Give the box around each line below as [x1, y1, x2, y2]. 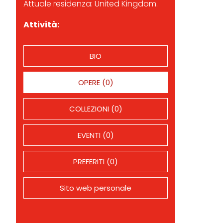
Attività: [23, 19, 59, 30]
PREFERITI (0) [73, 156, 118, 167]
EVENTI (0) [77, 130, 114, 140]
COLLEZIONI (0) [69, 104, 122, 114]
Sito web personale [60, 183, 131, 193]
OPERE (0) [78, 77, 113, 88]
